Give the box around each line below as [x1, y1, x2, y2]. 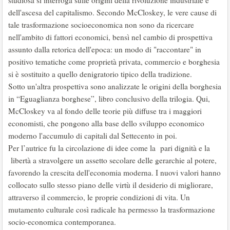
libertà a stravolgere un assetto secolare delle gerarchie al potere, [8, 155, 217, 165]
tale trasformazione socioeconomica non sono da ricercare [8, 20, 194, 30]
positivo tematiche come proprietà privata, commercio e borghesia [8, 56, 220, 67]
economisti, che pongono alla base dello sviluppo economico [8, 118, 204, 128]
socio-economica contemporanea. [8, 217, 116, 227]
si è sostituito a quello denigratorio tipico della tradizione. [8, 69, 192, 79]
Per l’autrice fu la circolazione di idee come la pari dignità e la [8, 143, 210, 153]
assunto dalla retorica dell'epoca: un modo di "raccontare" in [8, 44, 201, 54]
